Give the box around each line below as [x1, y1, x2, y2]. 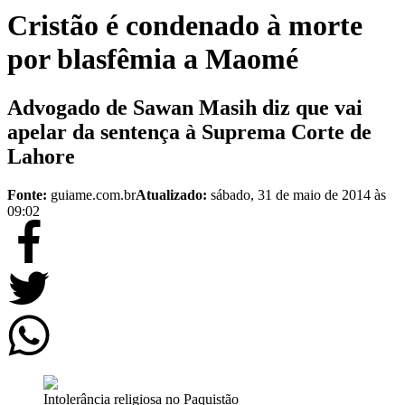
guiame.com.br [51, 186, 136, 202]
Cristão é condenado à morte [7, 9, 363, 42]
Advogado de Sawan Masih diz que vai [7, 95, 363, 119]
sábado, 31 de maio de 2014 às [211, 186, 386, 202]
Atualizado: [136, 186, 211, 202]
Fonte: [7, 186, 47, 202]
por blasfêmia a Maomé [7, 42, 298, 76]
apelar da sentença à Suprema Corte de [7, 119, 372, 144]
